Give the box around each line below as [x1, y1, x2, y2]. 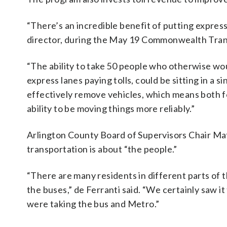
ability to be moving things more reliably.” [27, 103, 195, 114]
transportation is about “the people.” [27, 143, 177, 155]
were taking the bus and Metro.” [27, 198, 160, 209]
